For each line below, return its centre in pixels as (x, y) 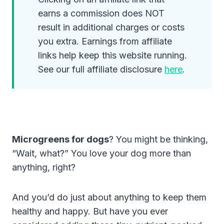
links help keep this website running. (112, 55)
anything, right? (44, 167)
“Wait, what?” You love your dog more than (101, 153)
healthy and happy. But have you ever (90, 211)
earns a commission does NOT (101, 13)
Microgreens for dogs (60, 139)
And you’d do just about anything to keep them (109, 197)
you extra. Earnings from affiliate (105, 41)
